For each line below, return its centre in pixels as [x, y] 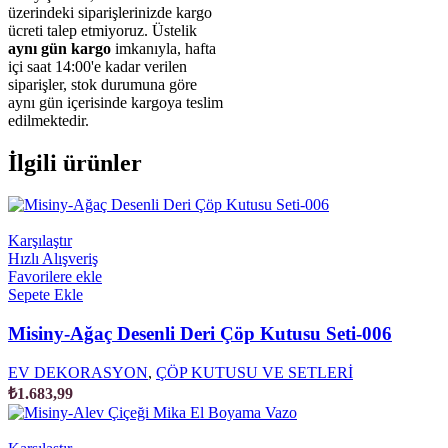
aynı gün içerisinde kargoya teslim [115, 102]
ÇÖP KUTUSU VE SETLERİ [254, 372]
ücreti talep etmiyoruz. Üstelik [102, 30]
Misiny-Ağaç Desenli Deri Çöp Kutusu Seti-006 [200, 334]
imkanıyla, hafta [163, 48]
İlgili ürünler [75, 162]
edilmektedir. [48, 120]
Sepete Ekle [45, 295]
